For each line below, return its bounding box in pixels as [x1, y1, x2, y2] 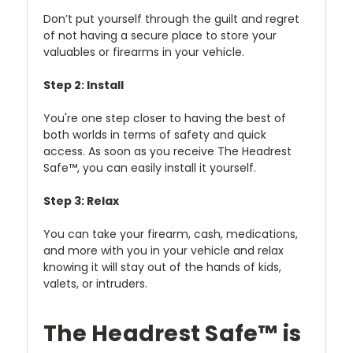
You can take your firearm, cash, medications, [43, 225, 298, 242]
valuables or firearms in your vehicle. [43, 43, 244, 60]
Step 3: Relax [43, 192, 119, 209]
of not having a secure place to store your [43, 27, 277, 43]
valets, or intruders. [43, 275, 147, 292]
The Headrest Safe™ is [43, 318, 302, 349]
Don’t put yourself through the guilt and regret [43, 10, 299, 27]
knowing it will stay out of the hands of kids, [43, 258, 281, 275]
